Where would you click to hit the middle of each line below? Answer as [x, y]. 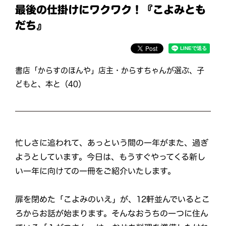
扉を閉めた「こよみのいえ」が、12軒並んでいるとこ [113, 199]
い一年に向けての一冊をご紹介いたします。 [96, 171]
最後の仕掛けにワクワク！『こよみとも [111, 10]
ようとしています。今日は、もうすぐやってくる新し [110, 157]
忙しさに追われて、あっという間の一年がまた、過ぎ [112, 143]
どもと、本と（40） [50, 84]
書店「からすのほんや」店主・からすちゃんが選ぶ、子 [110, 70]
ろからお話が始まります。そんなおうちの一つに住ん [112, 213]
